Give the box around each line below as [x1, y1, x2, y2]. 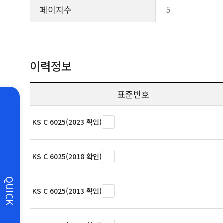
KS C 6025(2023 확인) [32, 117, 102, 127]
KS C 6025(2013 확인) [32, 186, 102, 196]
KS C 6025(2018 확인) [32, 151, 102, 161]
